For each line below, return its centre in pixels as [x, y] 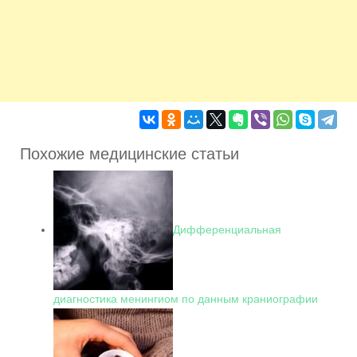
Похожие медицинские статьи [129, 154]
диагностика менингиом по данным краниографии [186, 299]
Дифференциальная [227, 229]
